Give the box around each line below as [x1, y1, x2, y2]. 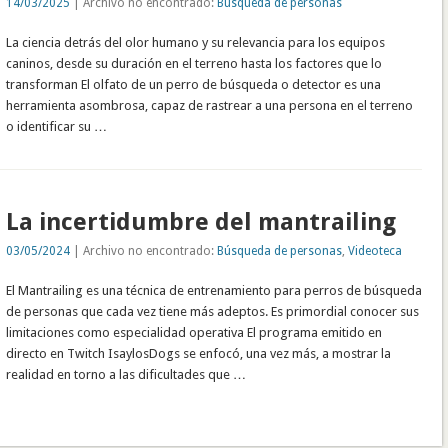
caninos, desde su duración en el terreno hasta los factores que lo [6, 55, 383, 71]
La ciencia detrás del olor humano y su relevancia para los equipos [6, 34, 386, 50]
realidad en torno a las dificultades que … [6, 367, 247, 383]
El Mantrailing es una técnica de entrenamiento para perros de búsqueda [6, 283, 423, 299]
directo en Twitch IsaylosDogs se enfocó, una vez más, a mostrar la [6, 346, 392, 362]
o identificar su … [6, 118, 108, 134]
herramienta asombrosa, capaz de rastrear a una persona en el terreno [6, 97, 414, 113]
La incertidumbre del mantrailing [6, 208, 397, 237]
